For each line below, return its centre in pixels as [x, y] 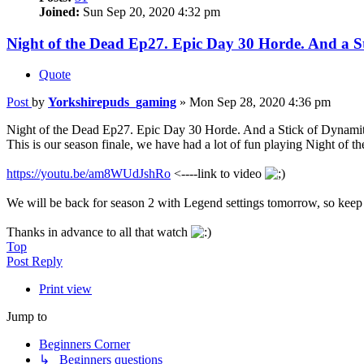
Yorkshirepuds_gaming [112, 102]
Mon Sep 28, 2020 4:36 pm [260, 102]
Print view [65, 289]
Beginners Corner [84, 344]
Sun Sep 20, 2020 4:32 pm [150, 11]
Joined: [59, 11]
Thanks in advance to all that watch [99, 232]
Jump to [27, 317]
